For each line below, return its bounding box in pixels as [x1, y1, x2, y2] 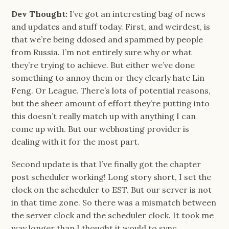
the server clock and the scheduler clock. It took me [11, 210, 214, 220]
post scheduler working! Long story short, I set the [11, 171, 212, 182]
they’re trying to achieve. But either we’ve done [11, 59, 195, 70]
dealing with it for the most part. [11, 136, 140, 147]
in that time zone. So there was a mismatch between [11, 197, 217, 208]
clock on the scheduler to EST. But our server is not [11, 184, 212, 195]
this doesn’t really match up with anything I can [11, 110, 196, 121]
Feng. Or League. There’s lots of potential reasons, [11, 85, 211, 96]
